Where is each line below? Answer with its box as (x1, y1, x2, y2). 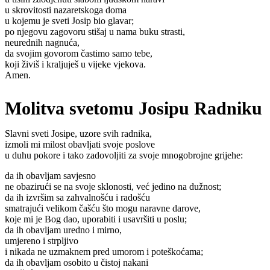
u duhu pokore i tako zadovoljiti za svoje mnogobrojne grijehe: (5, 149, 243, 160)
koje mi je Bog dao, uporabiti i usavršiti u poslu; (5, 213, 187, 224)
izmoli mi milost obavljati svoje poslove (5, 139, 155, 149)
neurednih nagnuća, (5, 37, 80, 48)
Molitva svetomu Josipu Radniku (5, 98, 262, 118)
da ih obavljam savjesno (5, 170, 96, 181)
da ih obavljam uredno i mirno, (5, 224, 122, 235)
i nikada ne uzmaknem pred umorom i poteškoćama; (5, 246, 203, 257)
